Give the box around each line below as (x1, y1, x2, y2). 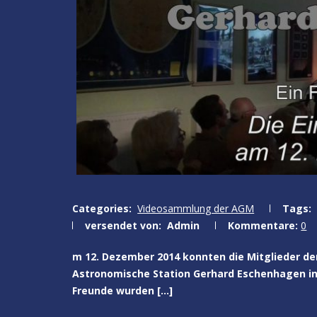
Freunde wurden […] (72, 284, 173, 298)
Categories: (72, 202, 132, 216)
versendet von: (85, 219, 161, 233)
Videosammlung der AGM (137, 202, 255, 216)
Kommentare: (228, 219, 299, 233)
